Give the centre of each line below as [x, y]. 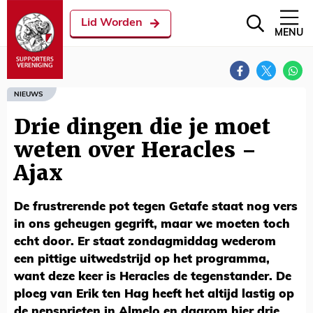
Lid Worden [112, 23]
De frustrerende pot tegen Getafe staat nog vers [156, 207]
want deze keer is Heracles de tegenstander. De [153, 277]
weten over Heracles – [135, 150]
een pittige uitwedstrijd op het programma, [142, 260]
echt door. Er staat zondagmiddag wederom [145, 242]
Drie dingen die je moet [142, 127]
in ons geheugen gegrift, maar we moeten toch [152, 225]
